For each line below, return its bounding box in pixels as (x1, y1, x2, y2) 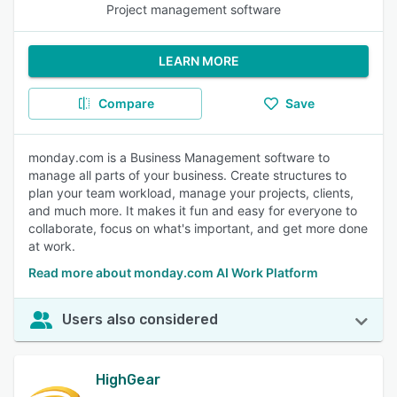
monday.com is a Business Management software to (28, 150, 330, 165)
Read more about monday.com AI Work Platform (28, 265, 318, 280)
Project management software (106, 2, 281, 17)
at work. (28, 238, 75, 253)
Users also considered (62, 311, 218, 328)
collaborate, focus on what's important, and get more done (28, 221, 368, 236)
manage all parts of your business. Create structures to (28, 167, 346, 183)
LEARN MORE (158, 53, 239, 68)
